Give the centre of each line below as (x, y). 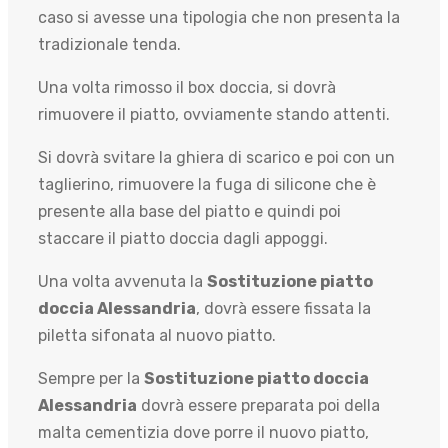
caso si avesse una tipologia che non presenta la (219, 17)
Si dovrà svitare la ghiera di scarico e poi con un (216, 157)
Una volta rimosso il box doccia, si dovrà (187, 87)
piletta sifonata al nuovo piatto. (157, 335)
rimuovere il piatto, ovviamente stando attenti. (214, 114)
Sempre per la (91, 378)
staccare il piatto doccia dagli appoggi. (183, 238)
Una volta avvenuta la (122, 281)
